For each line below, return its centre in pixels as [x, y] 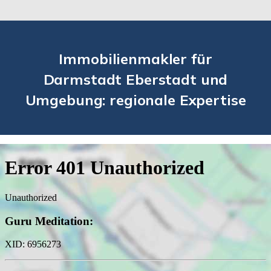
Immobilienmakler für [135, 58]
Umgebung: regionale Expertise [135, 100]
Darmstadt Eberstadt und [135, 79]
